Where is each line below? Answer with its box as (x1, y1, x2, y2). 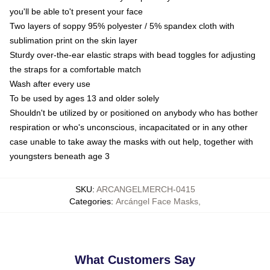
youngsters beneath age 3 (10, 151, 110, 161)
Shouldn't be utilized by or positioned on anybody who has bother (10, 108, 258, 118)
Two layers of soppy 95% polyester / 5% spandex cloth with (10, 21, 234, 31)
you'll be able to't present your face (10, 7, 143, 16)
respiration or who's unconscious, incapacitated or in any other (10, 122, 248, 132)
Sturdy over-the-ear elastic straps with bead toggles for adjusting (10, 50, 256, 60)
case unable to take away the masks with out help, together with (10, 137, 253, 146)
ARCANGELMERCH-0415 (96, 184, 195, 194)
